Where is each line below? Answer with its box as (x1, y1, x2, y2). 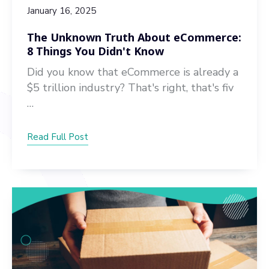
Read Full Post (27, 131, 88, 143)
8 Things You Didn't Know (27, 44, 164, 58)
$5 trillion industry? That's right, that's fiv (27, 80, 234, 95)
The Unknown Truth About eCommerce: (27, 30, 241, 44)
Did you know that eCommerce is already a (27, 65, 238, 79)
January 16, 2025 (27, 5, 96, 17)
